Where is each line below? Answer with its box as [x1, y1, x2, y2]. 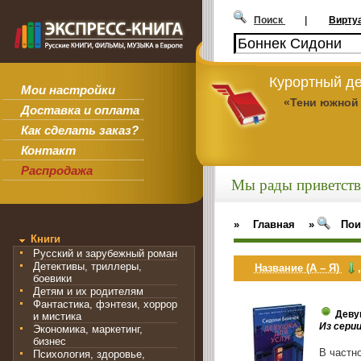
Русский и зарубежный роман [33, 247, 177, 260]
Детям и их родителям [33, 285, 143, 298]
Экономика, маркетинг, [33, 323, 143, 336]
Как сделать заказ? [20, 123, 139, 138]
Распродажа [20, 164, 93, 178]
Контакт [20, 143, 76, 158]
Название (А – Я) [254, 261, 342, 274]
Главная [253, 218, 296, 230]
